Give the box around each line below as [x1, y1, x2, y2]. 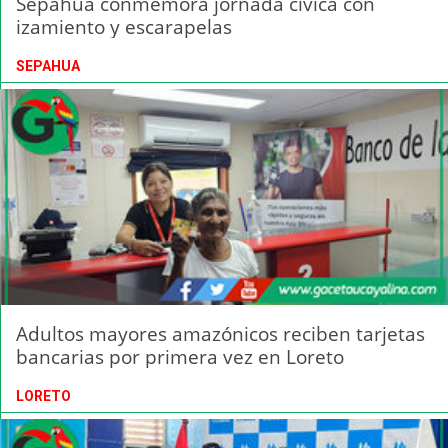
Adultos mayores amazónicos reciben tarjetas [16, 319, 425, 347]
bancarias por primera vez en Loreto [16, 342, 344, 370]
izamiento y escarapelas [16, 12, 232, 40]
